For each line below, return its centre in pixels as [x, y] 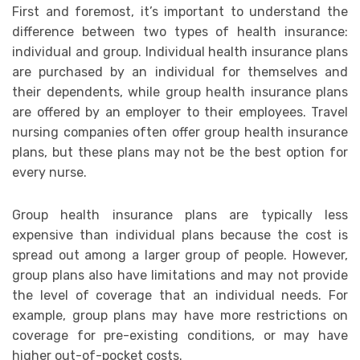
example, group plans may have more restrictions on [180, 316]
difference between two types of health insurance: [180, 32]
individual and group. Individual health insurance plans [180, 52]
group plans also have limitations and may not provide [180, 276]
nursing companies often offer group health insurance [180, 133]
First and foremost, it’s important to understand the [180, 12]
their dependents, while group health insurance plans [180, 92]
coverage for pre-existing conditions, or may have [180, 336]
